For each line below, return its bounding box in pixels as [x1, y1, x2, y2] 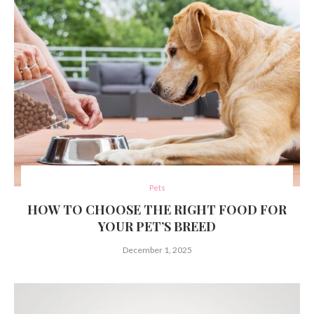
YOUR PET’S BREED [98, 218, 216, 235]
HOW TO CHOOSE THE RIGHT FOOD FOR [27, 201, 287, 219]
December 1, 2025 [122, 245, 192, 256]
